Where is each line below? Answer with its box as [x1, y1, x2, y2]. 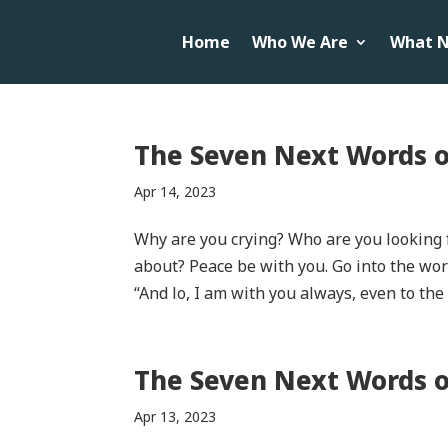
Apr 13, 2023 [134, 406, 217, 426]
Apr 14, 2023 [134, 181, 217, 201]
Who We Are [251, 30, 348, 53]
